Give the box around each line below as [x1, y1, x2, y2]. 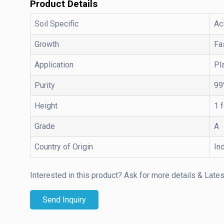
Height [34, 100, 57, 110]
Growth [34, 39, 59, 49]
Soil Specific [34, 18, 78, 28]
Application [34, 59, 73, 69]
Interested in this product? [30, 170, 124, 180]
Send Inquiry [42, 194, 86, 204]
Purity [34, 80, 55, 90]
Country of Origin [34, 141, 93, 151]
